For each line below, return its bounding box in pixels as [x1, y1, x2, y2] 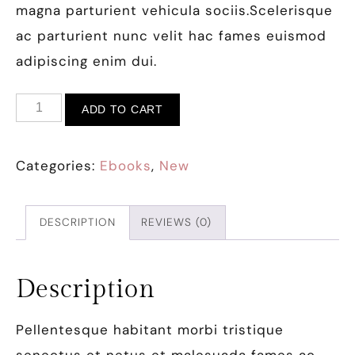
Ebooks [100, 156, 151, 174]
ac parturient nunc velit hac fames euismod [16, 26, 326, 44]
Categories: [16, 156, 100, 174]
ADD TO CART [82, 103, 163, 116]
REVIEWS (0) [141, 215, 212, 229]
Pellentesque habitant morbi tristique [16, 321, 284, 338]
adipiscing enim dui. [16, 52, 157, 70]
